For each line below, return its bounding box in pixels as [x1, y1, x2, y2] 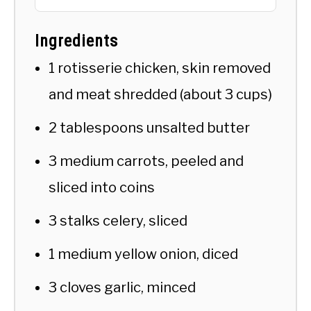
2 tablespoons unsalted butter [49, 119, 250, 136]
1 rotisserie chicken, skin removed [49, 59, 271, 76]
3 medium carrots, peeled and [49, 152, 244, 169]
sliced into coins [49, 178, 155, 196]
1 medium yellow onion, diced [49, 245, 238, 262]
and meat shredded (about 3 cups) [49, 85, 272, 103]
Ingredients [35, 31, 118, 51]
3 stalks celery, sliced [49, 212, 187, 229]
